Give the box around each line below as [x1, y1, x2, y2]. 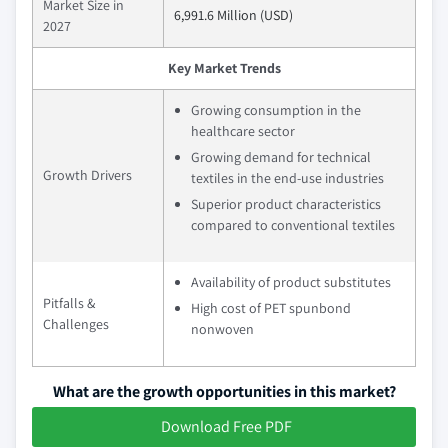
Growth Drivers [43, 165, 132, 184]
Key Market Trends [167, 58, 281, 77]
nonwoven [191, 319, 254, 338]
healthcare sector [191, 121, 295, 140]
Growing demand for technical [191, 147, 371, 166]
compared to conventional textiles [191, 215, 395, 234]
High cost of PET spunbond [191, 298, 351, 317]
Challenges [43, 314, 109, 333]
